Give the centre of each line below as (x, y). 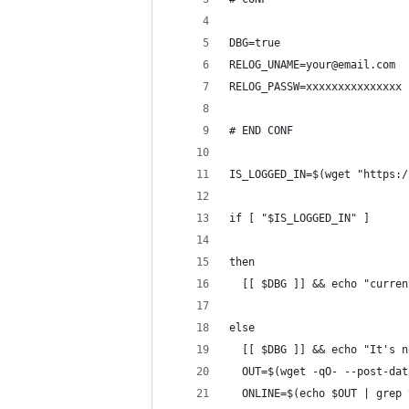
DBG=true (255, 43)
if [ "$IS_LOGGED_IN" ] (299, 218)
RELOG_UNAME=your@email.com (312, 65)
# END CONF (261, 131)
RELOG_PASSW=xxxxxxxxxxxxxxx (315, 87)
